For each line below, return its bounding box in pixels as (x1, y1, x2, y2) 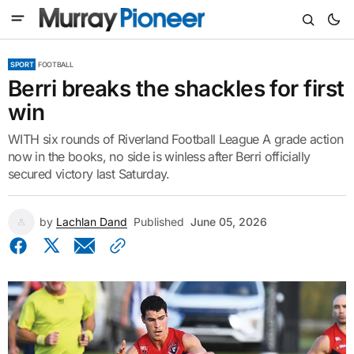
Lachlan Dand (56, 215, 127, 228)
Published (134, 215, 184, 228)
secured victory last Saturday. (8, 166, 170, 182)
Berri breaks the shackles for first (8, 75, 345, 102)
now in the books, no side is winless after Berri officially (8, 149, 311, 164)
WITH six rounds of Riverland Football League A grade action (8, 131, 344, 147)
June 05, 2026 (190, 215, 267, 228)
